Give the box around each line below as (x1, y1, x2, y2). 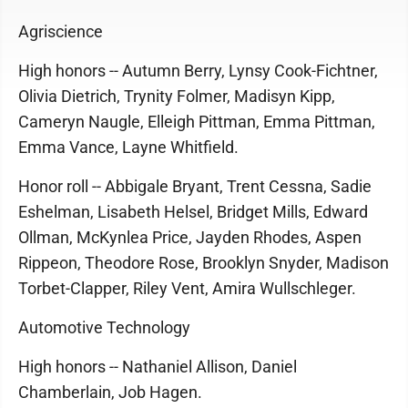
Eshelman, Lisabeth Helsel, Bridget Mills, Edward (18, 201, 368, 221)
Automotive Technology (18, 317, 190, 337)
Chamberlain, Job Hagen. (18, 382, 202, 402)
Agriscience (18, 21, 103, 41)
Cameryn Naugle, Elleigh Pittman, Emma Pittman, (18, 111, 375, 131)
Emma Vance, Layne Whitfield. (18, 137, 239, 157)
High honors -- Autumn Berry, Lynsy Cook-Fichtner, (18, 60, 378, 80)
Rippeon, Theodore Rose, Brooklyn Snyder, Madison (18, 252, 389, 272)
